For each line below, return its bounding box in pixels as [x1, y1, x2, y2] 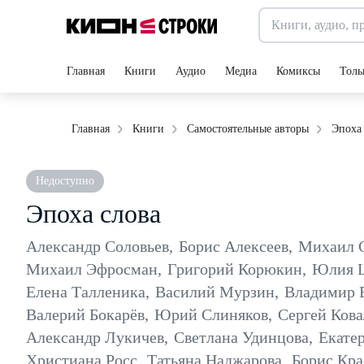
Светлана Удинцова [174, 328, 309, 346]
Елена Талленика [26, 283, 145, 301]
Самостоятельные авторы [187, 123, 309, 135]
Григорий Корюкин [167, 260, 302, 278]
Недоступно [36, 175, 94, 187]
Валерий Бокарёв [26, 305, 145, 323]
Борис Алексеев [179, 237, 288, 255]
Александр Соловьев [26, 237, 169, 255]
